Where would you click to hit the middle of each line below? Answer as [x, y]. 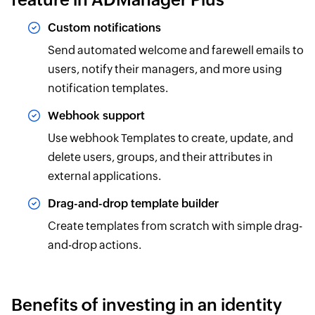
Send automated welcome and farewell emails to [175, 50]
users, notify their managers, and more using [165, 69]
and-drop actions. [94, 245]
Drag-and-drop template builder [133, 203]
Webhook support [96, 115]
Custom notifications [104, 27]
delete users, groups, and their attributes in [160, 157]
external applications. [104, 176]
